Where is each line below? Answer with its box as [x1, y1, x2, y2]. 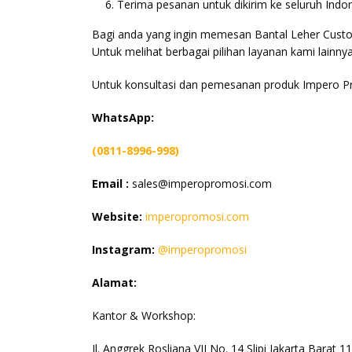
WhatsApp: [92, 109, 154, 125]
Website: [92, 208, 142, 224]
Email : [92, 175, 129, 191]
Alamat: [92, 274, 137, 290]
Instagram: [92, 241, 155, 257]
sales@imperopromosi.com [129, 175, 272, 191]
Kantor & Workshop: [92, 307, 196, 323]
